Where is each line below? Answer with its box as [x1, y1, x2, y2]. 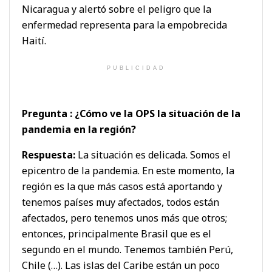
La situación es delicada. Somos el [75, 148, 231, 161]
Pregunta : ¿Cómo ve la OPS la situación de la [22, 106, 240, 120]
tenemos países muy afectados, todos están [22, 195, 219, 209]
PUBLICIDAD [106, 64, 166, 71]
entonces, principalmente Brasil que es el [22, 226, 211, 240]
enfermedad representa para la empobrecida [22, 18, 227, 32]
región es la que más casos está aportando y [22, 179, 222, 193]
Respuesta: [22, 148, 75, 161]
